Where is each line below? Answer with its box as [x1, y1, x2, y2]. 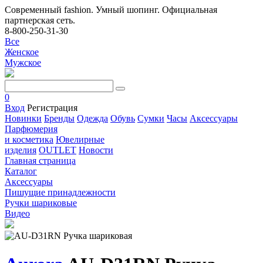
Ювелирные [56, 134, 104, 144]
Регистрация [27, 103, 77, 113]
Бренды [44, 113, 75, 123]
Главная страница [5, 156, 76, 166]
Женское [5, 47, 39, 57]
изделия [5, 145, 36, 155]
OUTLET [39, 145, 76, 155]
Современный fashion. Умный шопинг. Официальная [5, 5, 217, 15]
